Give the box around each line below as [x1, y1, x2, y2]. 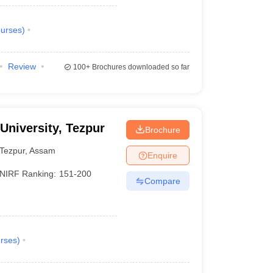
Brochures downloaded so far [90, 63, 190, 71]
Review [7, 62, 36, 71]
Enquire [147, 150, 177, 160]
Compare [144, 175, 180, 186]
